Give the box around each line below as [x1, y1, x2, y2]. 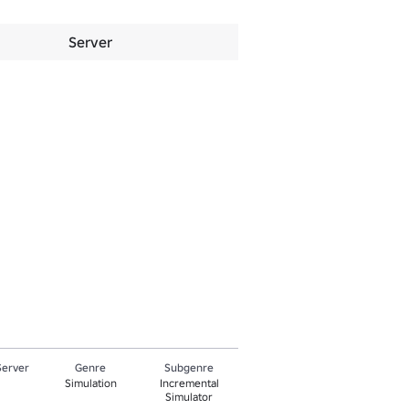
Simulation [64, 376, 117, 390]
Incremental [159, 376, 219, 390]
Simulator [165, 390, 214, 404]
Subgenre [164, 361, 215, 374]
